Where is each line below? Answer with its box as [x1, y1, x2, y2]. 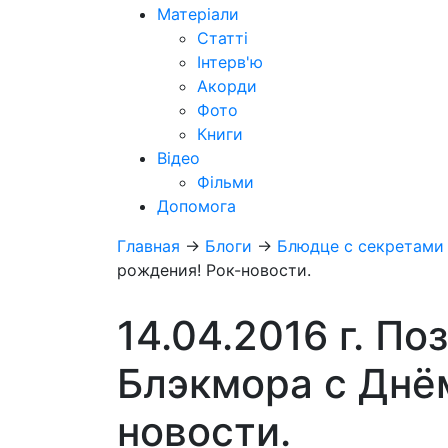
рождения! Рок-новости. [117, 260, 311, 280]
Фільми [197, 172, 254, 192]
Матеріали [157, 4, 239, 24]
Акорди [197, 76, 257, 96]
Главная [117, 236, 180, 256]
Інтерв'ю [197, 52, 263, 72]
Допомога [157, 196, 236, 216]
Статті [197, 28, 248, 48]
